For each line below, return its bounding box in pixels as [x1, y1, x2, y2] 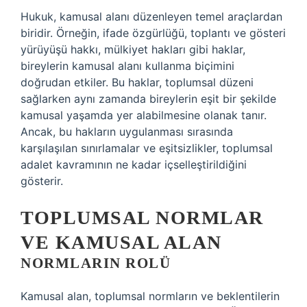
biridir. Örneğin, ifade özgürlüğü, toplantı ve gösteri [21, 26, 286, 40]
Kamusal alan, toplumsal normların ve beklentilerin [21, 289, 280, 303]
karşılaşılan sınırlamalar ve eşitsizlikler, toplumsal [21, 141, 273, 155]
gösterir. [21, 174, 63, 188]
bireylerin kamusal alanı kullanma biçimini [21, 59, 234, 73]
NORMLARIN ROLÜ [21, 255, 171, 271]
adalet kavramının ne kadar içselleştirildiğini [21, 158, 247, 171]
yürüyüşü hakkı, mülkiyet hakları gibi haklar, [21, 42, 245, 56]
